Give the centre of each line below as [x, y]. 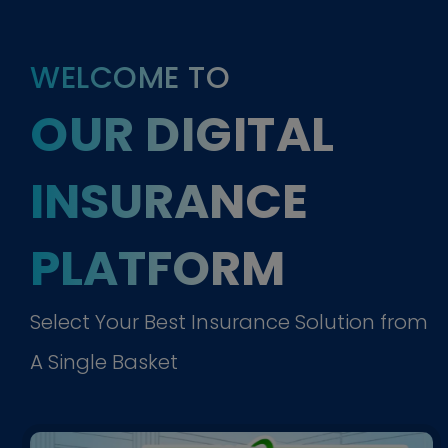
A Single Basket [104, 361]
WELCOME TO [130, 77]
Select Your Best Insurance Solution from [229, 321]
